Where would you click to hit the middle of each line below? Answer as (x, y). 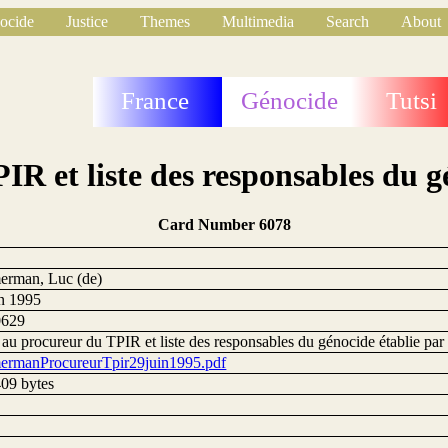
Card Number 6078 (224, 224)
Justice (87, 21)
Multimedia (258, 21)
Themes (165, 21)
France (155, 100)
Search (347, 21)
